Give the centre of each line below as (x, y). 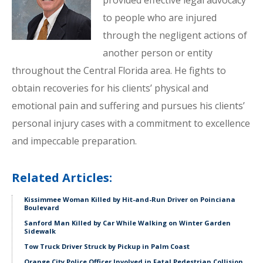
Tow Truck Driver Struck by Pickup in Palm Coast (107, 246)
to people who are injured (159, 18)
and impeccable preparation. (74, 141)
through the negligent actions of (175, 35)
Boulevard (42, 208)
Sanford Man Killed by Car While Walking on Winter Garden (127, 223)
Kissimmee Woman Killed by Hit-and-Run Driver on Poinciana (130, 199)
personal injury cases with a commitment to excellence (131, 123)
